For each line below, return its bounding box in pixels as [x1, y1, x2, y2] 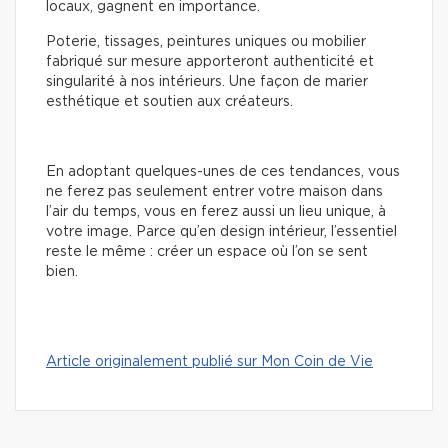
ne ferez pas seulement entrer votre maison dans [46, 185, 383, 200]
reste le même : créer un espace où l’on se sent [46, 245, 368, 260]
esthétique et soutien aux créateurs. [46, 95, 293, 110]
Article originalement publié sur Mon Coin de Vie [46, 355, 373, 370]
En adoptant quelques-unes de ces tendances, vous [46, 165, 400, 180]
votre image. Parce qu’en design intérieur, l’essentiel [46, 225, 397, 240]
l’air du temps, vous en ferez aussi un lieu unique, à [46, 205, 386, 220]
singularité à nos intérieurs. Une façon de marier [46, 75, 368, 90]
